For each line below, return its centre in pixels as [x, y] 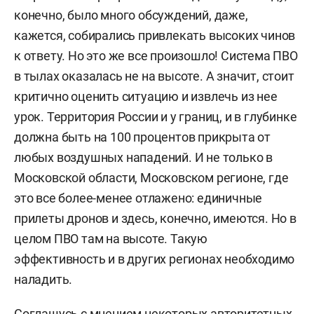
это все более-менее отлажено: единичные [138, 198]
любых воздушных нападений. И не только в [143, 157]
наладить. [43, 279]
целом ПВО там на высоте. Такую [111, 239]
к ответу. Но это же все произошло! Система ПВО [156, 56]
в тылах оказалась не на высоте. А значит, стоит [154, 76]
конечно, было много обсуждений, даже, [131, 15]
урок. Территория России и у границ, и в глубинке [156, 117]
